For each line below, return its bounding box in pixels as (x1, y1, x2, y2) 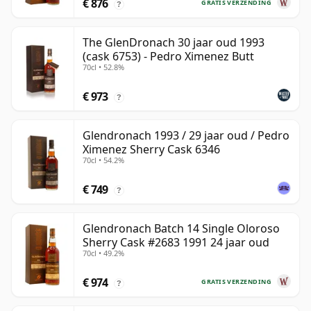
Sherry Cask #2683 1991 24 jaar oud (83, 235, 269, 251)
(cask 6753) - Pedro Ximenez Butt (83, 49, 254, 65)
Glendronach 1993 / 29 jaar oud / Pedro (83, 128, 289, 144)
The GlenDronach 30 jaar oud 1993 (83, 35, 264, 51)
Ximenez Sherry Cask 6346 (83, 142, 220, 158)
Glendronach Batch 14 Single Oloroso (83, 221, 280, 237)
